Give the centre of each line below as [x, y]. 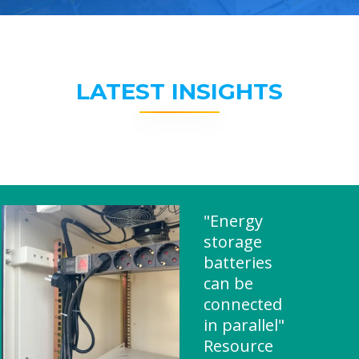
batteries [238, 262]
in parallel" [244, 325]
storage [233, 242]
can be [228, 283]
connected [243, 304]
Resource [238, 346]
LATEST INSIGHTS [179, 91]
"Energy [233, 221]
